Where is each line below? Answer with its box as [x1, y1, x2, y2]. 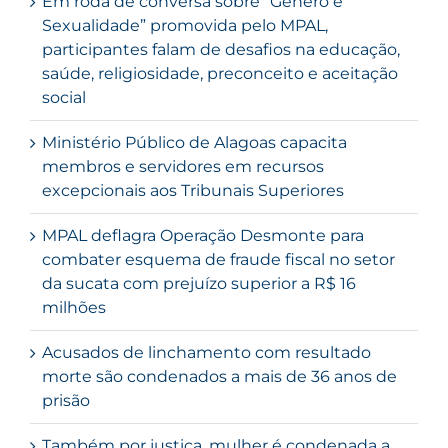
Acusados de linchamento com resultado [42, 343, 371, 363]
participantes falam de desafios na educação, [42, 40, 400, 60]
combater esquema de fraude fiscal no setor [42, 250, 395, 270]
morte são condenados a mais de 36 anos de [42, 367, 397, 387]
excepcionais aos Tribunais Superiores [42, 181, 344, 201]
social [42, 88, 86, 108]
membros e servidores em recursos [42, 157, 324, 177]
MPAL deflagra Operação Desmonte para [42, 226, 364, 246]
